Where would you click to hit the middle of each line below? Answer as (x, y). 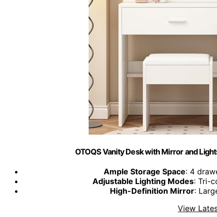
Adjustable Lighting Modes (143, 181)
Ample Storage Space (144, 172)
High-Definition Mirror (152, 191)
